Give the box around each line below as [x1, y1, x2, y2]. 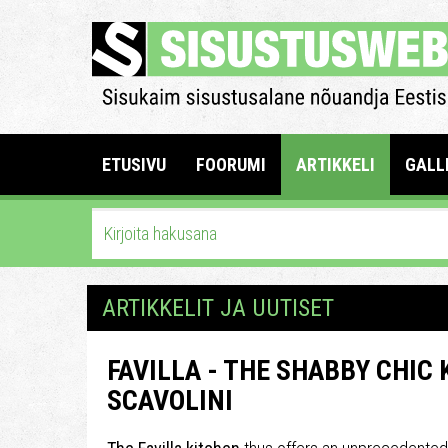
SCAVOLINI [107, 384, 233, 417]
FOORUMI [196, 154, 266, 175]
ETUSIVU [102, 154, 166, 175]
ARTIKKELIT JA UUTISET [102, 294, 334, 322]
